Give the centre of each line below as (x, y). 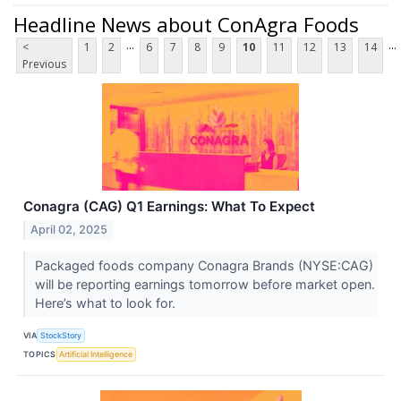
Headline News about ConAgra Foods (186, 24)
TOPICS (40, 354)
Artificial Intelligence (96, 354)
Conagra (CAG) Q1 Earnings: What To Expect (169, 207)
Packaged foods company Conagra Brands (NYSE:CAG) (204, 266)
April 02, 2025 (69, 230)
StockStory (61, 335)
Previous (44, 64)
